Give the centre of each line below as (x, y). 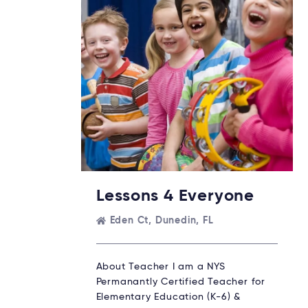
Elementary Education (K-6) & (168, 297)
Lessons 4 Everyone (175, 196)
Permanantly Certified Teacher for (180, 282)
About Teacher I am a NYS (161, 266)
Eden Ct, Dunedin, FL (162, 220)
